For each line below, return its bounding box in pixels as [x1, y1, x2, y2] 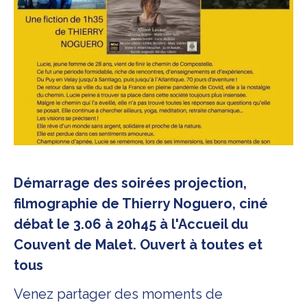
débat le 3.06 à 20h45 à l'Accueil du [14, 216, 248, 232]
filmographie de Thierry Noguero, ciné [14, 195, 268, 212]
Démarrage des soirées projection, [14, 175, 247, 191]
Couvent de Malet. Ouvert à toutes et [14, 236, 262, 253]
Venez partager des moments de [14, 286, 223, 302]
